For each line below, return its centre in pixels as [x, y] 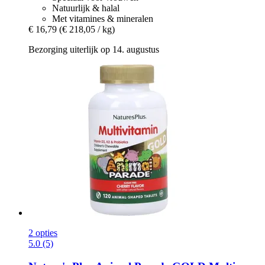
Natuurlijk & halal [86, 8]
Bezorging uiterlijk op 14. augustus [94, 50]
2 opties [43, 233]
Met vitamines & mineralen [103, 19]
